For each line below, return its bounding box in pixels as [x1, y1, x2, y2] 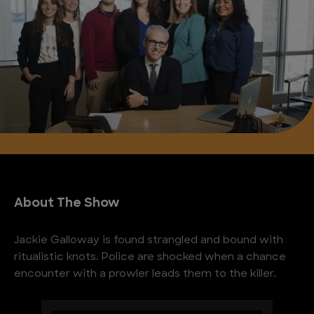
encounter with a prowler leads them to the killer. [14, 269, 276, 280]
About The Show [14, 197, 119, 210]
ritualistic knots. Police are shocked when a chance [14, 252, 286, 263]
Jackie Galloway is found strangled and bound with [14, 235, 283, 246]
